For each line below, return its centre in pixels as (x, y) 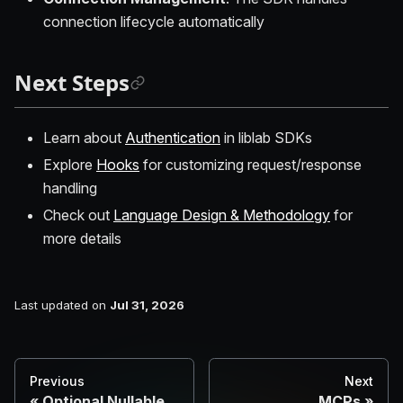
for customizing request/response (251, 164)
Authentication (173, 137)
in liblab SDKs (266, 137)
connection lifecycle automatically (154, 21)
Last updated (51, 305)
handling (70, 188)
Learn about (84, 137)
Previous (57, 381)
